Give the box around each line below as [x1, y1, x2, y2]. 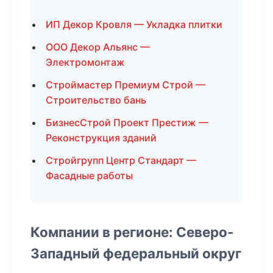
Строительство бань [46, 94, 146, 106]
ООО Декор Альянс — [46, 41, 150, 53]
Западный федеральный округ [30, 245, 241, 261]
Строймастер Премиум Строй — [46, 79, 205, 91]
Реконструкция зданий [46, 132, 157, 144]
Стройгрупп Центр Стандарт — [46, 154, 196, 166]
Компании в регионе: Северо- [30, 224, 234, 240]
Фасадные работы [46, 169, 133, 182]
